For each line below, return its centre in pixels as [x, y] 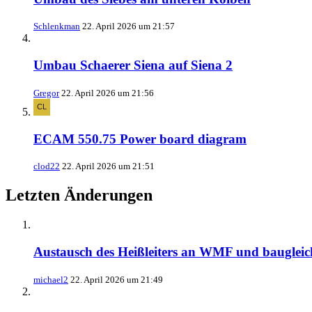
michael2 [51, 279]
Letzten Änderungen [79, 195]
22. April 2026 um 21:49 [117, 279]
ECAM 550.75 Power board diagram [140, 139]
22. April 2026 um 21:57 [128, 26]
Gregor [46, 93]
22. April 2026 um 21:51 [108, 166]
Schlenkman [57, 26]
